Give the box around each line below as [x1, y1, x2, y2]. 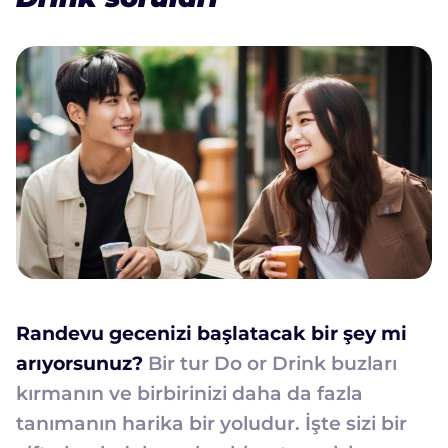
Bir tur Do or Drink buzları [143, 351, 397, 375]
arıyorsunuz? [16, 351, 143, 375]
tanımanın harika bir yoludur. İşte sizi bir [16, 411, 407, 435]
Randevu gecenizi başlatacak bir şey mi [16, 321, 407, 345]
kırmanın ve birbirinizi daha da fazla [16, 381, 363, 405]
